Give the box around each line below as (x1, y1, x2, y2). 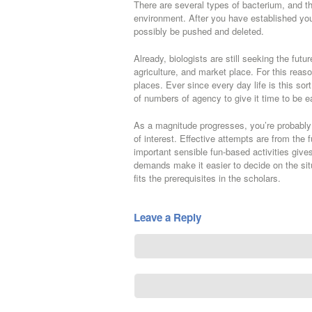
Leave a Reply (134, 210, 201, 225)
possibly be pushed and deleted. (134, 24, 264, 38)
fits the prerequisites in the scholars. (134, 171, 281, 185)
